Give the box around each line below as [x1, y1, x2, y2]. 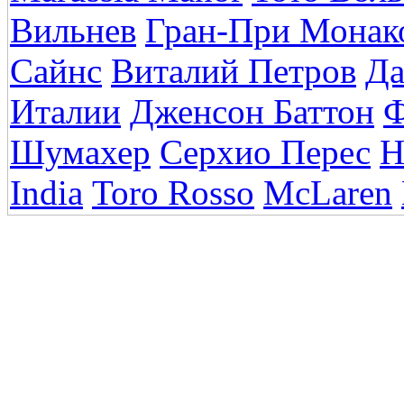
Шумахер [10, 133, 151, 171]
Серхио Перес [160, 133, 371, 171]
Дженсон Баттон [130, 92, 374, 131]
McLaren [263, 173, 392, 212]
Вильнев [10, 11, 136, 50]
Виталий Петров [111, 51, 356, 90]
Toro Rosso [92, 173, 254, 212]
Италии [10, 92, 121, 131]
